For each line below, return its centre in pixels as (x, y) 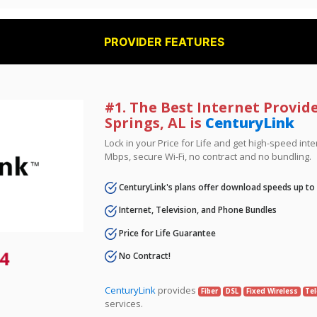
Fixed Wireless (272, 292)
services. (124, 304)
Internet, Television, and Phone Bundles (197, 210)
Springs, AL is (155, 123)
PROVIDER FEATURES (165, 42)
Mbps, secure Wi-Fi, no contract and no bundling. (208, 156)
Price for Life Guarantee (167, 233)
